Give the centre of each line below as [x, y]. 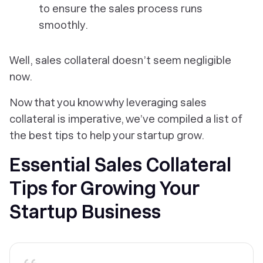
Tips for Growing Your [104, 188]
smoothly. [63, 25]
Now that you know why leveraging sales [108, 102]
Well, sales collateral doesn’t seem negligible [120, 60]
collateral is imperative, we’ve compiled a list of [126, 119]
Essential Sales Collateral [120, 165]
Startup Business [85, 212]
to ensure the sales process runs [121, 9]
